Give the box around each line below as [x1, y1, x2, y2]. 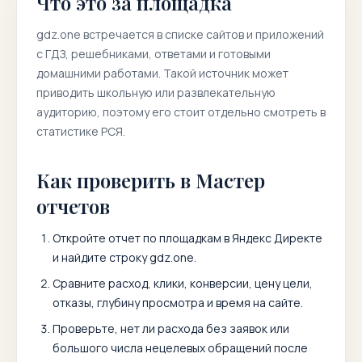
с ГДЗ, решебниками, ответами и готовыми [36, 46, 271, 61]
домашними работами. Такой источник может [36, 65, 288, 81]
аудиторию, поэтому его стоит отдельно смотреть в [36, 104, 326, 120]
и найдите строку [53, 250, 147, 265]
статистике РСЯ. [36, 124, 125, 139]
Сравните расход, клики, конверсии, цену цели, [53, 276, 313, 291]
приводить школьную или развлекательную [36, 85, 276, 100]
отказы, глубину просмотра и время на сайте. [53, 295, 303, 310]
